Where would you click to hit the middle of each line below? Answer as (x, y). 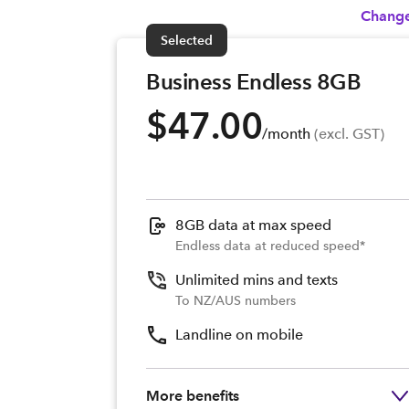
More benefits (193, 396)
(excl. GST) (347, 134)
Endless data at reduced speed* (270, 246)
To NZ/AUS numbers (236, 300)
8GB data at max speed (253, 225)
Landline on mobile (239, 335)
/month (286, 134)
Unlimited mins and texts (257, 280)
